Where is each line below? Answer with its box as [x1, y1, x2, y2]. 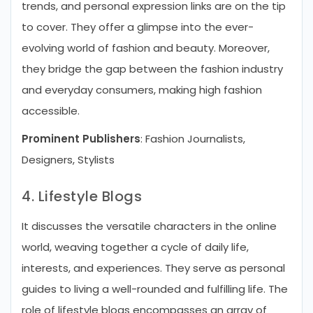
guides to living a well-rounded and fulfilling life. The [22, 282, 288, 296]
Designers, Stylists [22, 152, 115, 167]
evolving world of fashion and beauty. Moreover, [22, 41, 270, 55]
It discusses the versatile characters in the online [22, 219, 277, 233]
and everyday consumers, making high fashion [22, 82, 262, 97]
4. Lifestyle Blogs [22, 187, 142, 206]
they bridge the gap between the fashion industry [22, 61, 283, 76]
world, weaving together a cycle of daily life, [22, 240, 249, 254]
